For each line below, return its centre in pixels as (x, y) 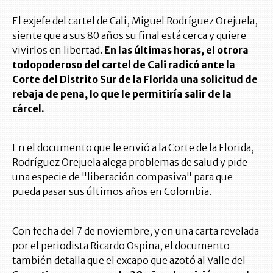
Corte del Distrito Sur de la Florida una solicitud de (135, 79)
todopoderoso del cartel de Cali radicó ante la (124, 65)
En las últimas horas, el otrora (176, 50)
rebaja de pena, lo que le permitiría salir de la (122, 94)
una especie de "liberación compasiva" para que (122, 177)
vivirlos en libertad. (58, 50)
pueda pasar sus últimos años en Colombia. (112, 191)
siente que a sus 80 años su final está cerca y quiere (129, 35)
